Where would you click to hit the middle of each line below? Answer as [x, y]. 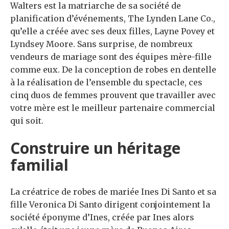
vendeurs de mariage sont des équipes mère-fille [111, 57]
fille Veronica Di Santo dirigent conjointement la [110, 205]
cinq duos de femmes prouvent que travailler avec [113, 95]
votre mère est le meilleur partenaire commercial [113, 108]
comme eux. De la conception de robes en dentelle [113, 70]
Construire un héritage [95, 148]
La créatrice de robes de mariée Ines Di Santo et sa [113, 192]
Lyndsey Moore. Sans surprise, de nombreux [101, 44]
